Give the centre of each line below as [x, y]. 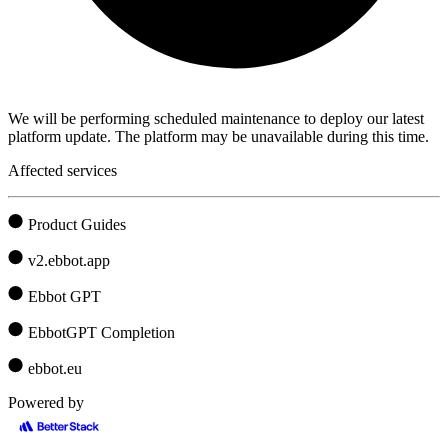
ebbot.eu [55, 368]
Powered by [46, 402]
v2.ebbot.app [69, 260]
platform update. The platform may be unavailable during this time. [218, 136]
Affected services [62, 170]
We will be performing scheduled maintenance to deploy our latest [216, 118]
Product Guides [77, 224]
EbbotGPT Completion [101, 332]
